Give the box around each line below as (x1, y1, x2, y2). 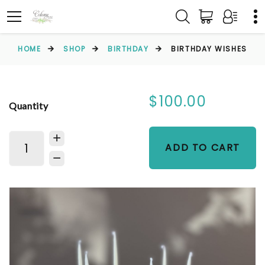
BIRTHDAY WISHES (171, 44, 247, 54)
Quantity (9, 99, 49, 111)
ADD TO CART (165, 141, 240, 154)
